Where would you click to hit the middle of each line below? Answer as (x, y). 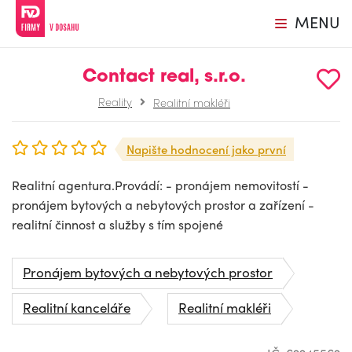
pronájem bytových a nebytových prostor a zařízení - (163, 205)
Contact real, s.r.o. (164, 77)
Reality (115, 101)
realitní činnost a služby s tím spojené (117, 224)
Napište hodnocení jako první (206, 149)
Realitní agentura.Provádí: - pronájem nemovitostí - (160, 185)
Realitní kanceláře (77, 307)
